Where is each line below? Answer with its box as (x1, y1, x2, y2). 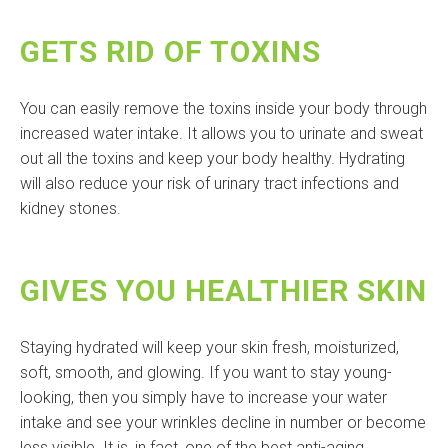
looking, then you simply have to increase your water (20, 388, 387, 408)
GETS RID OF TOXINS (20, 34, 321, 70)
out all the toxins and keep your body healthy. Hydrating (20, 149, 405, 169)
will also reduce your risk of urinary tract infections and (20, 174, 399, 194)
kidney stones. (20, 199, 121, 219)
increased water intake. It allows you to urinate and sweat (20, 124, 423, 144)
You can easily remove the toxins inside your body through (20, 99, 427, 119)
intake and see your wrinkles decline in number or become (20, 413, 426, 433)
